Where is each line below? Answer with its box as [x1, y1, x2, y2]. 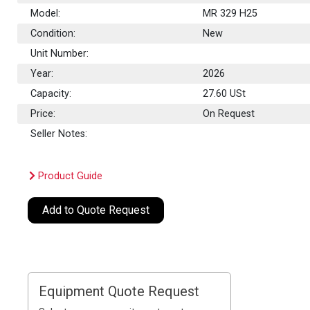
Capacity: [30, 87, 72, 100]
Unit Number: [30, 47, 89, 60]
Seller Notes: [30, 127, 88, 140]
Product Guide [35, 170, 103, 182]
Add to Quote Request [42, 203, 150, 217]
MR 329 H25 [203, 7, 258, 19]
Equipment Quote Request [39, 283, 200, 300]
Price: [30, 107, 56, 120]
